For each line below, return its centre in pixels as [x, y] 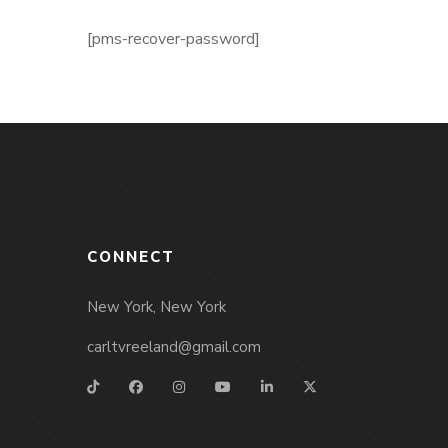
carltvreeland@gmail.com [174, 347]
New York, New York [156, 307]
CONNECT [131, 257]
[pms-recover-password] [173, 39]
